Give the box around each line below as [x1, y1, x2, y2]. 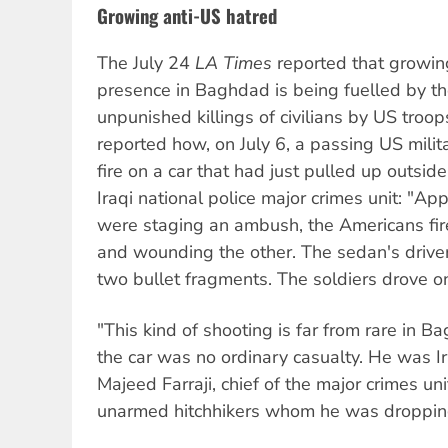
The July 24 [97, 51, 195, 76]
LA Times [195, 51, 272, 76]
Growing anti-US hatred [97, 2, 277, 30]
